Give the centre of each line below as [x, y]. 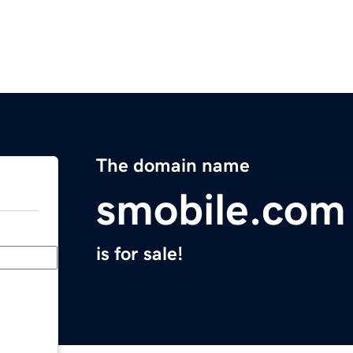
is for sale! [139, 254]
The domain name [173, 166]
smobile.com [221, 210]
